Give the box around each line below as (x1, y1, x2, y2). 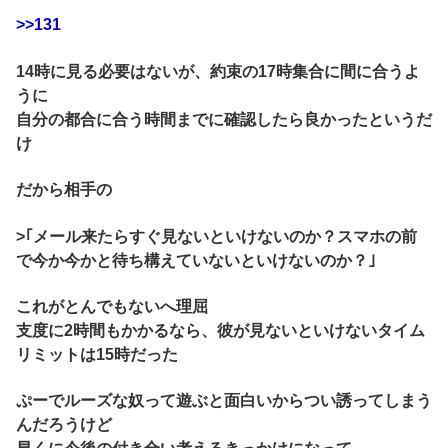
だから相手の (16, 181, 112, 199)
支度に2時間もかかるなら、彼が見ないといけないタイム (16, 322, 425, 340)
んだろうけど (16, 416, 112, 434)
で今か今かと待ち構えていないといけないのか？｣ (16, 251, 376, 269)
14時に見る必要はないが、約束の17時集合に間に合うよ (16, 62, 420, 80)
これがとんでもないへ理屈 (16, 298, 208, 316)
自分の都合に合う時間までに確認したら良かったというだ (16, 110, 432, 128)
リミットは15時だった (16, 346, 178, 364)
